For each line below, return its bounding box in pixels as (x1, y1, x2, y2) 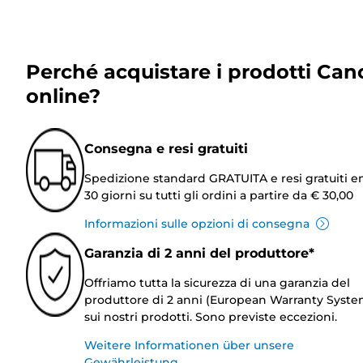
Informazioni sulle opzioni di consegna (84, 216, 310, 231)
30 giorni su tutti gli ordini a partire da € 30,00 (84, 187, 353, 203)
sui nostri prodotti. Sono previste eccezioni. (84, 309, 337, 324)
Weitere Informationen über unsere (84, 337, 294, 352)
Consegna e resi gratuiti (84, 140, 248, 156)
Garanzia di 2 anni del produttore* (84, 245, 314, 261)
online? (26, 83, 100, 108)
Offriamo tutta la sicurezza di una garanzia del (84, 275, 350, 290)
